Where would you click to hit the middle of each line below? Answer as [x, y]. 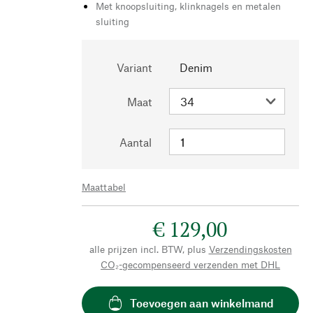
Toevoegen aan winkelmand [202, 303]
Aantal [136, 142]
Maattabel [104, 187]
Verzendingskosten [250, 249]
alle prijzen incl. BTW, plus [147, 249]
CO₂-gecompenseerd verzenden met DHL [190, 264]
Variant [134, 67]
